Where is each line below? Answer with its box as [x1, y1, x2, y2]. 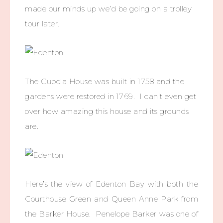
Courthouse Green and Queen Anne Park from [25, 194, 198, 204]
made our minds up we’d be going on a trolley [25, 4, 192, 13]
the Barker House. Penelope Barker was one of [25, 209, 198, 219]
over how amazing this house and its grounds [25, 107, 189, 116]
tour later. [25, 19, 60, 28]
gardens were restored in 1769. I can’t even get [25, 92, 196, 101]
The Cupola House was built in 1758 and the [25, 77, 184, 86]
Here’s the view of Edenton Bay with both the [25, 179, 198, 189]
